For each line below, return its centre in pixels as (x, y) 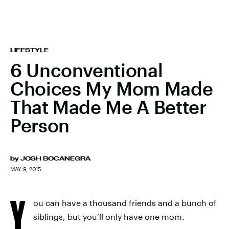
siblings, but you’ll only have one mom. (109, 216)
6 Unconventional (87, 70)
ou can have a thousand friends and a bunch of (125, 203)
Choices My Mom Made (112, 88)
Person (40, 125)
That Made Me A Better (108, 107)
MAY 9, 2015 (26, 169)
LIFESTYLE (29, 50)
